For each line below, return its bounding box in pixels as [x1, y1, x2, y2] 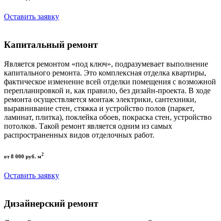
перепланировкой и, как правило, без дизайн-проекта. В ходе [4, 86, 211, 95]
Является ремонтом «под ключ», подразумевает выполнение [4, 59, 208, 68]
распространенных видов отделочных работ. [4, 130, 154, 139]
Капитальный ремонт [4, 39, 98, 50]
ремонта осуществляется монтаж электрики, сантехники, [4, 95, 196, 104]
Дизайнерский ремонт [4, 198, 98, 209]
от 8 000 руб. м [4, 153, 41, 159]
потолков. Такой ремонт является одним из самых [4, 121, 172, 130]
